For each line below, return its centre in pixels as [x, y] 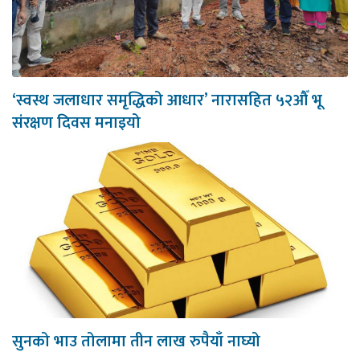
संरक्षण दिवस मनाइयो [76, 123]
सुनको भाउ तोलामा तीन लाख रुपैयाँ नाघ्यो [136, 342]
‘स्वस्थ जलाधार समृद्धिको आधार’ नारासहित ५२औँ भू [167, 101]
